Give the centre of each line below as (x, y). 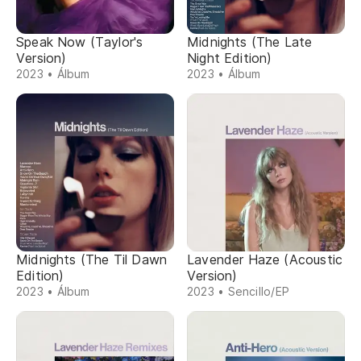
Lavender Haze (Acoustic (265, 259)
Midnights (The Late (250, 42)
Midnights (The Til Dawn (92, 259)
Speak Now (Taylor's (80, 42)
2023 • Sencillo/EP (238, 291)
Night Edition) (230, 58)
